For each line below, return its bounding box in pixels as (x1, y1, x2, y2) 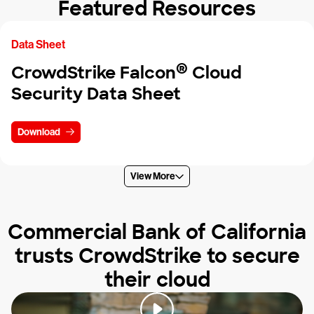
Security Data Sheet (11, 83, 181, 104)
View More (130, 170, 175, 182)
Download (18, 126, 60, 138)
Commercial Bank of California (8, 219, 306, 245)
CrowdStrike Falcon (11, 62, 176, 83)
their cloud (104, 267, 210, 293)
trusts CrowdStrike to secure (14, 243, 300, 269)
